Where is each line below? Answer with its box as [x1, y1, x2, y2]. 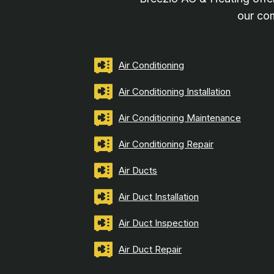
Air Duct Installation [119, 191, 199, 203]
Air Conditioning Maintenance [119, 112, 241, 124]
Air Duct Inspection [119, 217, 199, 229]
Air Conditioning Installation [119, 86, 231, 98]
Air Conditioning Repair [119, 138, 213, 150]
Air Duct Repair [119, 243, 182, 256]
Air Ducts [119, 165, 157, 177]
